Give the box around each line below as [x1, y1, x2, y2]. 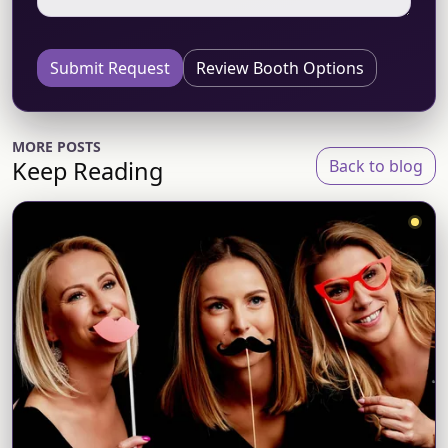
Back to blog [329, 154, 423, 177]
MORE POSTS [12, 136, 101, 156]
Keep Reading [12, 154, 163, 187]
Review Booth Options [196, 56, 364, 79]
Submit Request [50, 56, 170, 79]
